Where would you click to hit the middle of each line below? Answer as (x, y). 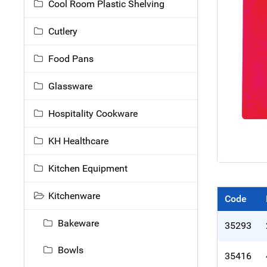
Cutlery (63, 32)
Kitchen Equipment (88, 169)
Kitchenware (74, 196)
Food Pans (71, 59)
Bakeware (78, 223)
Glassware (70, 86)
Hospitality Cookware (93, 114)
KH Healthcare (78, 141)
